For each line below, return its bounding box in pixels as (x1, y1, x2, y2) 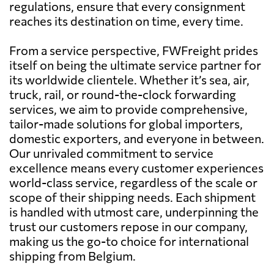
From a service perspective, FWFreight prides (9, 42, 258, 57)
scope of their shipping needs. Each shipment (9, 189, 256, 204)
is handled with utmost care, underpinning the (9, 204, 259, 219)
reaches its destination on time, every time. (9, 13, 243, 28)
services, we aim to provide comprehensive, (9, 101, 248, 116)
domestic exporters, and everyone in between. (9, 130, 264, 146)
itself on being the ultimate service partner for (9, 57, 261, 72)
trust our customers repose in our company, (9, 218, 248, 234)
